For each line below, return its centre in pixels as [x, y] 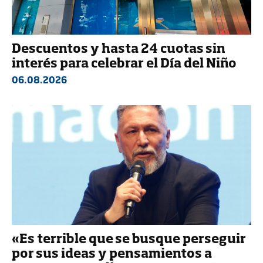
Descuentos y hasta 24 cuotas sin [119, 50]
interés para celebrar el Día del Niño [124, 65]
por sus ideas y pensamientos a [112, 255]
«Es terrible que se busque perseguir [129, 240]
